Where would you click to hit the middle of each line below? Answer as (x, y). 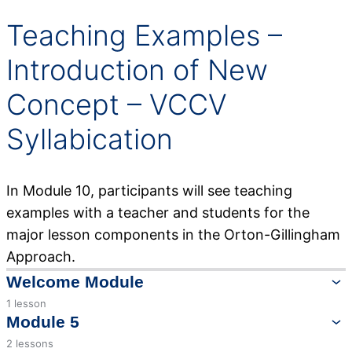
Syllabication (90, 139)
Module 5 (43, 321)
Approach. (41, 256)
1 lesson (26, 303)
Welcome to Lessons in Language (108, 317)
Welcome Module (75, 281)
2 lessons (30, 343)
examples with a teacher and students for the (158, 212)
